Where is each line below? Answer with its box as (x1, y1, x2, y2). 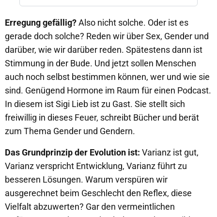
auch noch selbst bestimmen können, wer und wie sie (5, 72, 210, 82)
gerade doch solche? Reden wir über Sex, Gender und (5, 31, 209, 41)
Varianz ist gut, (142, 147, 199, 157)
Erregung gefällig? (5, 17, 77, 28)
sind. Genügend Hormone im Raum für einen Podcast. (5, 85, 211, 95)
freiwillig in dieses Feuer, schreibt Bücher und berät (5, 112, 199, 123)
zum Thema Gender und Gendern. (5, 126, 135, 136)
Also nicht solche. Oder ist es (77, 17, 188, 28)
